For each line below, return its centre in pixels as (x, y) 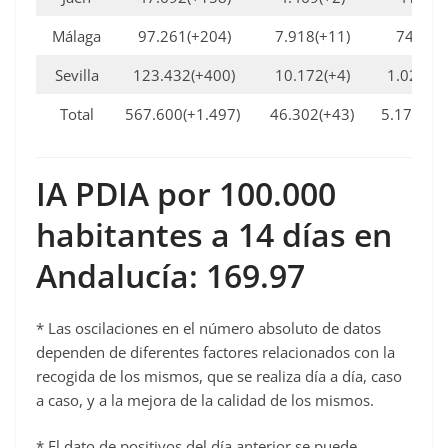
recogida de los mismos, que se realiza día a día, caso (219, 375)
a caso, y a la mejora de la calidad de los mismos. (205, 399)
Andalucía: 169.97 (170, 275)
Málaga (76, 36)
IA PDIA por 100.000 (186, 193)
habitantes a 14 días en (214, 234)
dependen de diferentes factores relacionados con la (215, 351)
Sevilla (76, 75)
